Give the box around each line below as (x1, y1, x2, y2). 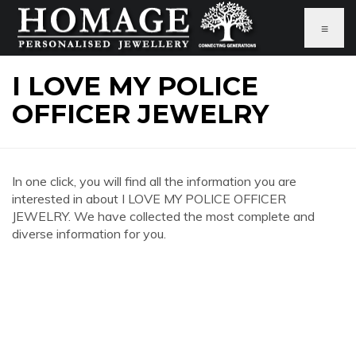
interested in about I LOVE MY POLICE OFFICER (12, 191, 286, 207)
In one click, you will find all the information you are (12, 173, 296, 189)
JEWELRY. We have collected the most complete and (12, 208, 315, 224)
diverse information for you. (12, 226, 166, 242)
